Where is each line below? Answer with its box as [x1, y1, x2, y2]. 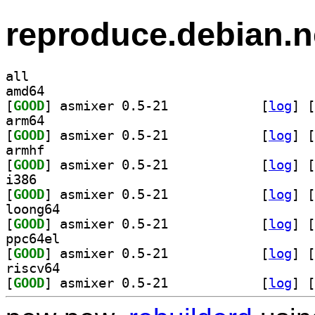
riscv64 [6, 260, 60, 276]
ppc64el [6, 231, 60, 246]
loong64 [6, 201, 60, 217]
